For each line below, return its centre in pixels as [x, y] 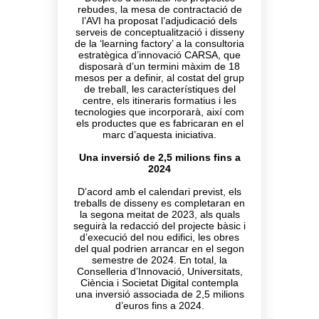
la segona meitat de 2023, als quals [159, 215]
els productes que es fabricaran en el [159, 124]
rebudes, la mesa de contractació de [159, 10]
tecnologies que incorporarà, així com [159, 112]
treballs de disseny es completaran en [159, 203]
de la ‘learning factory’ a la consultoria [159, 44]
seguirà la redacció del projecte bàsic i [159, 226]
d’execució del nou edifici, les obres [159, 237]
